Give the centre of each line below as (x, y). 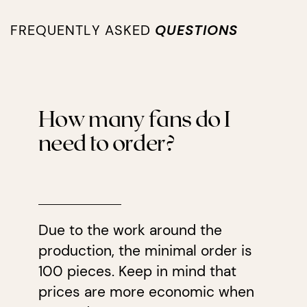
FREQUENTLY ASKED (83, 30)
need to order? (106, 142)
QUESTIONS (197, 30)
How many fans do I (134, 118)
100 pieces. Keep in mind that (137, 271)
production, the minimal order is (145, 250)
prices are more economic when (146, 292)
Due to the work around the (130, 230)
